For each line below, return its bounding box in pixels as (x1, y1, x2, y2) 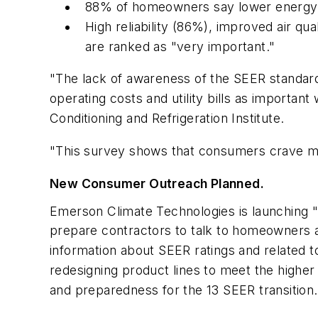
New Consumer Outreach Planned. (50, 175, 264, 191)
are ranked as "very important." (85, 38, 275, 54)
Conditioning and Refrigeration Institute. (50, 111, 285, 126)
